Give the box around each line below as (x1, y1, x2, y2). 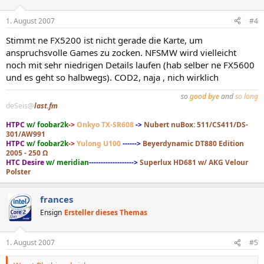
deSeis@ (6, 100, 34, 111)
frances (40, 193, 73, 205)
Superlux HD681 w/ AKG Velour (140, 157, 248, 167)
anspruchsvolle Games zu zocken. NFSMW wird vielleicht (6, 46, 236, 58)
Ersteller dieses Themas (64, 207, 147, 217)
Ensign (40, 207, 62, 217)
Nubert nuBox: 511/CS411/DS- (144, 119, 248, 130)
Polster (6, 166, 31, 177)
